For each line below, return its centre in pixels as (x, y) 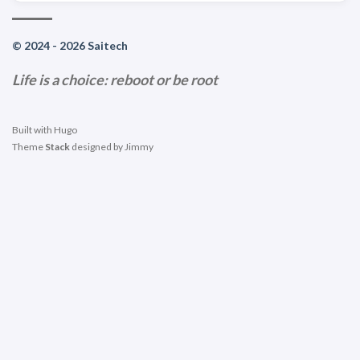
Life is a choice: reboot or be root (115, 79)
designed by (97, 146)
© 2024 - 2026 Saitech (70, 45)
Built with (33, 129)
